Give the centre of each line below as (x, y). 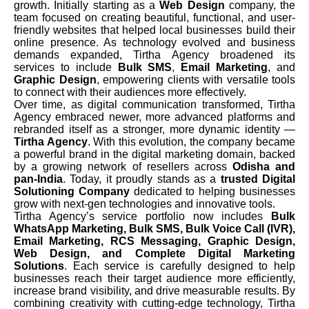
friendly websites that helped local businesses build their (154, 30)
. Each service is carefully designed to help (180, 266)
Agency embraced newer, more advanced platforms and (154, 117)
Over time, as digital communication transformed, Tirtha (154, 104)
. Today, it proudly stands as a (142, 179)
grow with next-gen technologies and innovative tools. (144, 203)
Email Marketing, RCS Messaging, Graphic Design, (154, 241)
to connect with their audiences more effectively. (130, 92)
